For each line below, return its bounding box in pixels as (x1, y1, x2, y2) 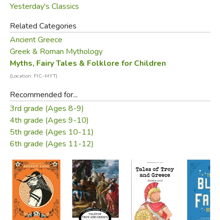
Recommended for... (9, 89, 78, 100)
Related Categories (9, 20, 77, 31)
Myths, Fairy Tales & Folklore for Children (9, 57, 166, 69)
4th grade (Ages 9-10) (9, 114, 89, 126)
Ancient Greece (9, 34, 62, 45)
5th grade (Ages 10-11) (9, 126, 94, 137)
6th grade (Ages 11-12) (9, 138, 94, 149)
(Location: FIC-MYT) (9, 72, 57, 80)
